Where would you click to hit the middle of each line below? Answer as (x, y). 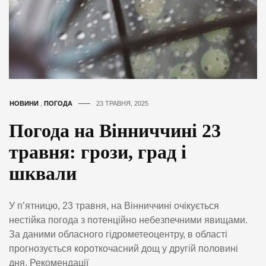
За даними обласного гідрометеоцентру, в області (118, 234)
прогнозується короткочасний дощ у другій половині (123, 248)
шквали (43, 173)
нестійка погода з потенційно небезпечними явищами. (128, 220)
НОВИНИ (24, 103)
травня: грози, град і (98, 152)
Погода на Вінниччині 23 (115, 130)
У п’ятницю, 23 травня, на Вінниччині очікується (114, 205)
